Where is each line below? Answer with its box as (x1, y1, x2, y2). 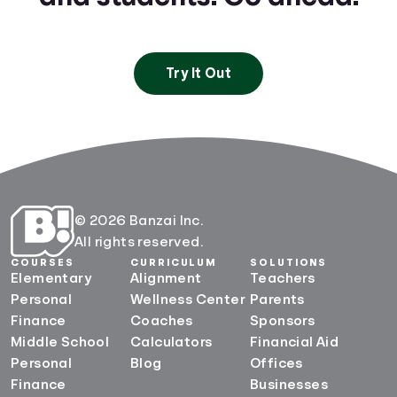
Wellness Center (130, 292, 245, 307)
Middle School (11, 334, 110, 349)
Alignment (130, 270, 202, 285)
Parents (250, 292, 305, 307)
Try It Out (166, 66, 231, 82)
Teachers (250, 270, 315, 285)
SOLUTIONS (250, 256, 328, 268)
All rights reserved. (74, 234, 203, 249)
